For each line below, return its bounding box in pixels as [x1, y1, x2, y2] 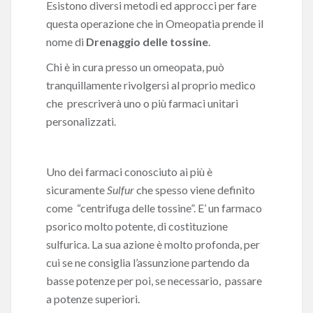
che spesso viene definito [134, 183, 255, 196]
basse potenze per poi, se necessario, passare [46, 274, 262, 287]
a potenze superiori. [46, 292, 140, 305]
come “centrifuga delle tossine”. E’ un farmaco [46, 201, 262, 214]
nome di [46, 35, 86, 48]
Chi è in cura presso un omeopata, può [46, 60, 224, 73]
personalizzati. [46, 115, 116, 128]
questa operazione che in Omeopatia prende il [46, 17, 263, 30]
